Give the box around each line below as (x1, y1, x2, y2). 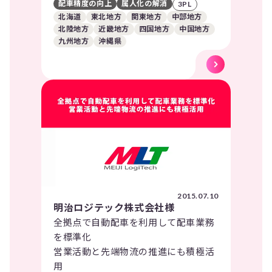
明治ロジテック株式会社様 (53, 201, 175, 213)
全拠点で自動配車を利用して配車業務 (53, 216, 215, 228)
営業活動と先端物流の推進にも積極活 (53, 245, 215, 257)
